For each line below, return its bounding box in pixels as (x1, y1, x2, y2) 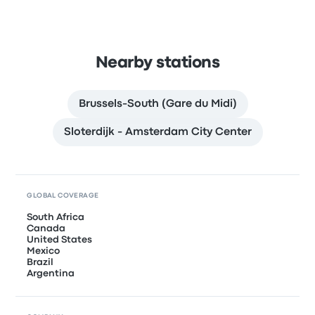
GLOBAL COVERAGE (27, 192, 99, 199)
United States (27, 235, 93, 244)
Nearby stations (95, 56, 220, 70)
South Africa (27, 212, 85, 221)
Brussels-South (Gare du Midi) (78, 98, 237, 109)
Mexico (27, 246, 60, 255)
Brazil (27, 257, 54, 266)
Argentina (27, 269, 75, 278)
